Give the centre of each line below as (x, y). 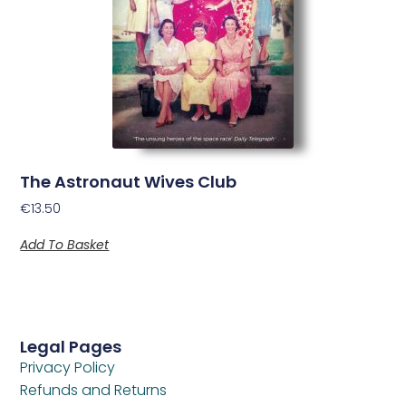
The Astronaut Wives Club (129, 181)
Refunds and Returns (94, 390)
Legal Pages (71, 346)
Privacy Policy (68, 367)
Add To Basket (65, 245)
